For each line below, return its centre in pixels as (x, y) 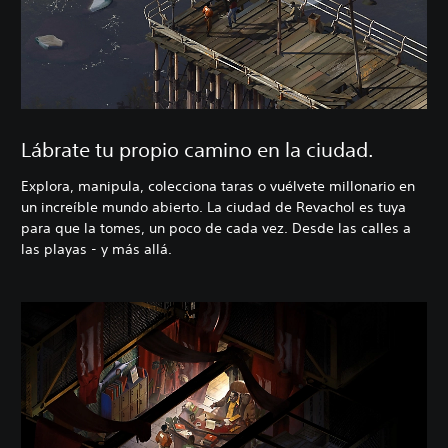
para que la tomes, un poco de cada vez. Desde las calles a (216, 228)
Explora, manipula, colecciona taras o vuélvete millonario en (218, 186)
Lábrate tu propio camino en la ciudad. (197, 150)
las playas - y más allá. (96, 249)
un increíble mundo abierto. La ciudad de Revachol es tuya (213, 207)
